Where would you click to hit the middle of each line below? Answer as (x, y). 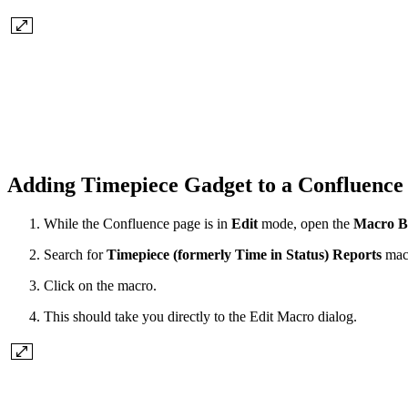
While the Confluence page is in (138, 223)
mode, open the (307, 223)
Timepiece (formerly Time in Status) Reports (244, 254)
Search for (75, 254)
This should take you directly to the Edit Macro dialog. (200, 316)
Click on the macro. (100, 285)
